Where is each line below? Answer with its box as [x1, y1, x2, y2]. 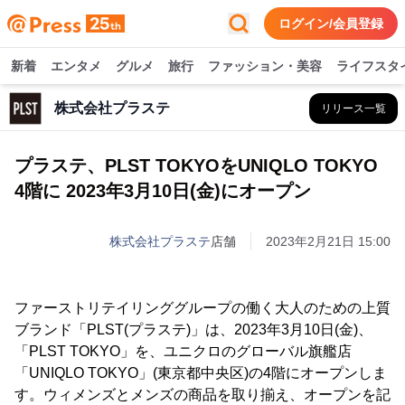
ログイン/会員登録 [278, 16, 383, 31]
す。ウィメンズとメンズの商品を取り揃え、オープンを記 [14, 387, 391, 402]
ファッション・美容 [208, 59, 322, 73]
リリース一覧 [321, 102, 386, 115]
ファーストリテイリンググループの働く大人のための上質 [14, 300, 391, 316]
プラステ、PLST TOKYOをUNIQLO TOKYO [14, 155, 378, 175]
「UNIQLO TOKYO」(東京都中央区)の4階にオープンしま [14, 365, 387, 381]
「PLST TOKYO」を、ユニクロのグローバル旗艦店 [14, 344, 352, 359]
